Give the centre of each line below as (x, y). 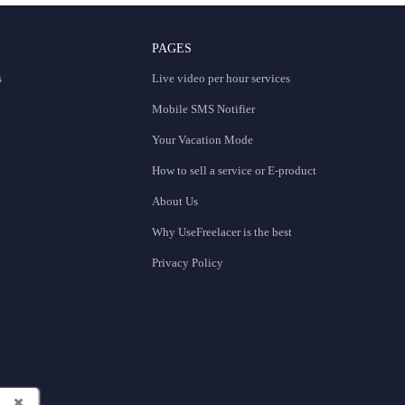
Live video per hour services (221, 79)
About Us (175, 202)
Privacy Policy (188, 263)
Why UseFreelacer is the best (222, 232)
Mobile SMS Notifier (204, 109)
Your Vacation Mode (203, 140)
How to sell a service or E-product (235, 171)
